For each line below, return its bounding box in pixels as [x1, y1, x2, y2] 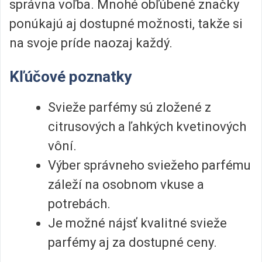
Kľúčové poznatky [9, 68, 132, 86]
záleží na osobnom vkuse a [48, 177, 204, 192]
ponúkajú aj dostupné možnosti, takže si [9, 16, 243, 31]
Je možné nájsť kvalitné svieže [48, 216, 227, 231]
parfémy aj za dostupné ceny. [48, 235, 217, 250]
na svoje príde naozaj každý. [9, 36, 173, 50]
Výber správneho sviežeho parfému [48, 158, 251, 173]
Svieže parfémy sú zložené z [48, 100, 211, 115]
